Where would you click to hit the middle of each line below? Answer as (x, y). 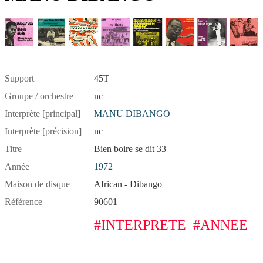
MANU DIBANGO (132, 114)
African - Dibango (128, 184)
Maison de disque (37, 184)
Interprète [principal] (43, 114)
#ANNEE (220, 225)
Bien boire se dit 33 (130, 149)
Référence (23, 202)
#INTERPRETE (140, 225)
